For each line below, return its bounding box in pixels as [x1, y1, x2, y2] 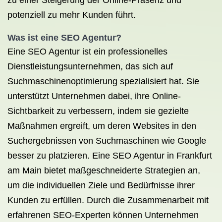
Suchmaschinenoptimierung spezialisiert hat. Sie [7, 76, 199, 86]
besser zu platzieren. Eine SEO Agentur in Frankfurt [7, 151, 212, 161]
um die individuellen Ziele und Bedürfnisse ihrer [7, 180, 195, 190]
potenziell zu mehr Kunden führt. [7, 10, 136, 20]
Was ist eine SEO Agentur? [7, 33, 121, 43]
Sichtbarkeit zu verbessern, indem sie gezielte [7, 106, 189, 116]
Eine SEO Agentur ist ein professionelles [7, 47, 167, 56]
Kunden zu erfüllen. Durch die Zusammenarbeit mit [7, 195, 209, 205]
